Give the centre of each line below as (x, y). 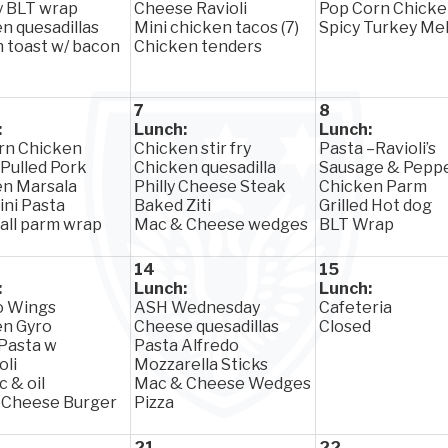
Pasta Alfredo (186, 345)
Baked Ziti (172, 205)
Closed (345, 326)
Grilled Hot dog (375, 205)
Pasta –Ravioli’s (377, 148)
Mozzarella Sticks (201, 364)
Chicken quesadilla (205, 167)
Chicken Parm (373, 186)
